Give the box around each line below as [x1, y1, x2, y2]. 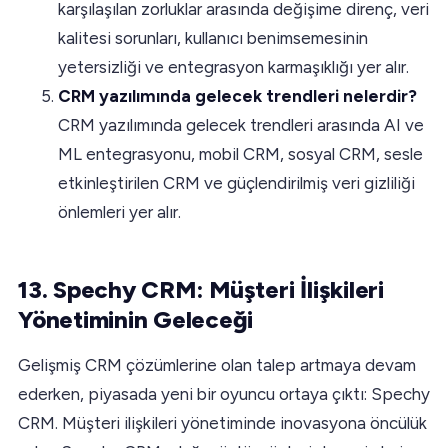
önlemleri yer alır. [58, 201, 181, 222]
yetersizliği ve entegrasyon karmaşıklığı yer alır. [58, 56, 409, 77]
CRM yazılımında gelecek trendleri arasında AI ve [58, 114, 424, 135]
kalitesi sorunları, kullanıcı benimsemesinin [58, 27, 368, 48]
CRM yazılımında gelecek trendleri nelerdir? [58, 85, 417, 106]
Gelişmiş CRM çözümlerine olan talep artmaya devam [18, 354, 416, 375]
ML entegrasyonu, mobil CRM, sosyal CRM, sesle [58, 143, 423, 164]
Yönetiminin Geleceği [18, 304, 254, 334]
